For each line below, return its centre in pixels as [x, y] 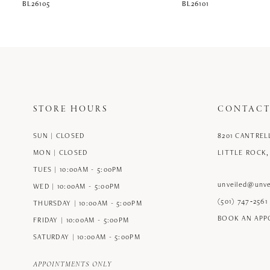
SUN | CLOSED [59, 136]
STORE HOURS [71, 110]
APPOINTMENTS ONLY [72, 265]
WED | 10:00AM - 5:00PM [77, 186]
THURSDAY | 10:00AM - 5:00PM [88, 203]
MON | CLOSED [61, 152]
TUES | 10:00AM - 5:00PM [78, 169]
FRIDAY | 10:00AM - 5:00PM [81, 220]
